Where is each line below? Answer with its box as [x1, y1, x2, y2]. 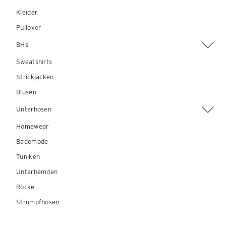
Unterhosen [16, 105, 51, 113]
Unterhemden [16, 168, 58, 176]
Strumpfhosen [16, 198, 60, 206]
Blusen [16, 88, 36, 96]
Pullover [16, 24, 41, 31]
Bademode [16, 138, 48, 145]
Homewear [16, 123, 49, 130]
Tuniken [16, 153, 40, 160]
